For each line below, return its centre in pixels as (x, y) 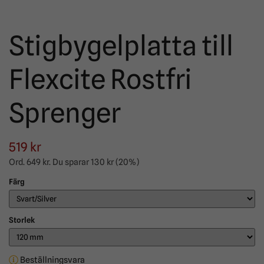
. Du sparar (70, 162)
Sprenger (65, 113)
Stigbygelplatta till (121, 46)
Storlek (22, 220)
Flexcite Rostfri (100, 79)
